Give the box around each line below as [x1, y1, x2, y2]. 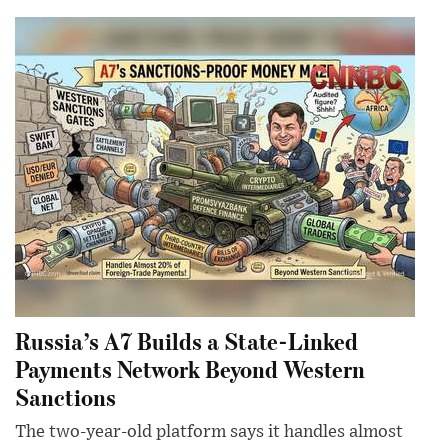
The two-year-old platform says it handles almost [15, 423, 403, 442]
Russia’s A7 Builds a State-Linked [15, 325, 358, 357]
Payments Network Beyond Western [15, 353, 365, 385]
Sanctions [15, 381, 116, 413]
